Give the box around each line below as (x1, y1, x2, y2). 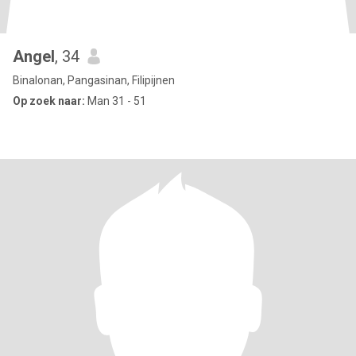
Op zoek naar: (13, 95, 85, 107)
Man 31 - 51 (85, 95, 146, 107)
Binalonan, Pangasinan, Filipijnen (13, 74, 175, 87)
